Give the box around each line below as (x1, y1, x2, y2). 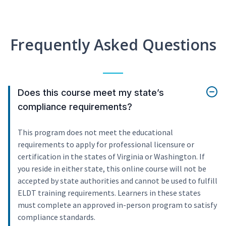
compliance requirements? (18, 101, 132, 112)
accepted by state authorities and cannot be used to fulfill (18, 176, 217, 186)
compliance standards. (18, 212, 95, 222)
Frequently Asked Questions (10, 34, 216, 55)
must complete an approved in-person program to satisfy (18, 200, 217, 210)
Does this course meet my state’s (18, 87, 164, 98)
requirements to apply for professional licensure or (18, 139, 194, 150)
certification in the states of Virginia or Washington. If (18, 151, 205, 162)
